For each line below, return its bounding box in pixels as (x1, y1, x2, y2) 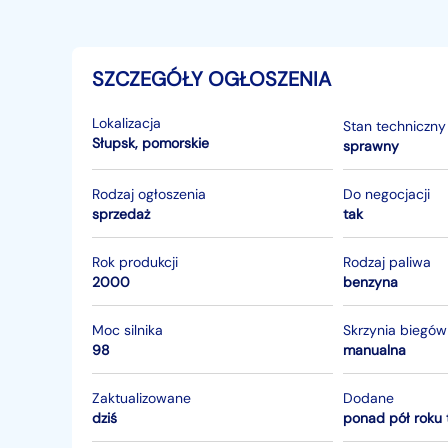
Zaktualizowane (92, 388, 191, 407)
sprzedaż (92, 204, 150, 223)
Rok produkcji (92, 252, 178, 271)
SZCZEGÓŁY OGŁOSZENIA (92, 66, 331, 92)
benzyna (343, 272, 399, 291)
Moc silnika (92, 320, 163, 339)
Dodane (343, 388, 395, 407)
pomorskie (142, 134, 209, 152)
